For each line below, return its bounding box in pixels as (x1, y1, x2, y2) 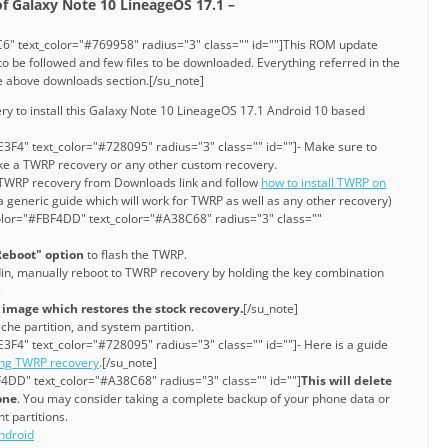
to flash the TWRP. (84, 246, 187, 264)
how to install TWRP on (261, 174, 386, 192)
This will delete (301, 372, 392, 390)
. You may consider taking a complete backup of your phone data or (17, 390, 390, 408)
